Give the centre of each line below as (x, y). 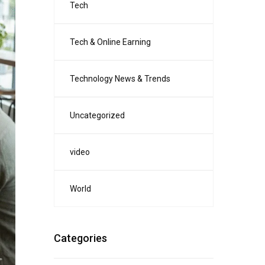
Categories (80, 238)
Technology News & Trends (120, 79)
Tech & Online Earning (110, 42)
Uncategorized (97, 116)
